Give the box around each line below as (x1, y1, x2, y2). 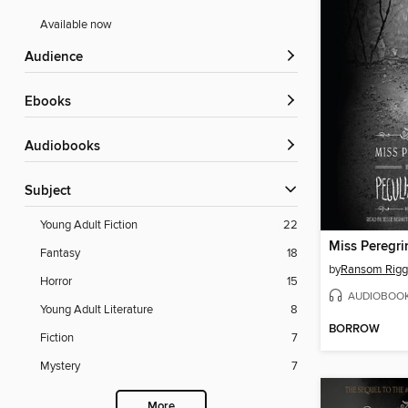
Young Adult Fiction (40, 218, 138, 233)
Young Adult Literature (40, 302, 153, 318)
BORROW (329, 321, 380, 338)
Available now (40, 17, 112, 33)
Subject (33, 183, 71, 200)
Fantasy (40, 246, 80, 261)
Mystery (40, 359, 80, 374)
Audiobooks (34, 138, 100, 156)
